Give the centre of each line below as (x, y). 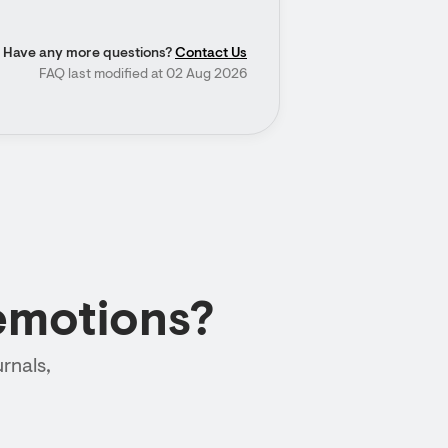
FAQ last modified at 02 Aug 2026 (143, 75)
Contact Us (211, 54)
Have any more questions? (89, 54)
